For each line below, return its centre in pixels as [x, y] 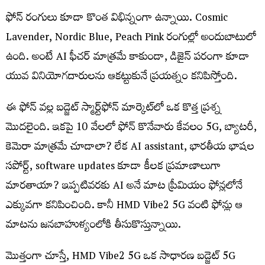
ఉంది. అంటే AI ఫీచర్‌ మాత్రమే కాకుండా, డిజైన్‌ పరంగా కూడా [128, 58]
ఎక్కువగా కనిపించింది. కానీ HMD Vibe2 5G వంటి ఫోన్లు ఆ [124, 206]
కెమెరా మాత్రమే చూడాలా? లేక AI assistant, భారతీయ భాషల [130, 148]
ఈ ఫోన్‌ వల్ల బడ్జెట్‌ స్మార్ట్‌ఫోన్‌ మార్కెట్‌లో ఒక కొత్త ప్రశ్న [114, 109]
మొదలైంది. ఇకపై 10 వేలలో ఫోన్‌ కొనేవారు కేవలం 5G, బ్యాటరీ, [131, 128]
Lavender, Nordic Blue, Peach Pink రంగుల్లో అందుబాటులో [131, 38]
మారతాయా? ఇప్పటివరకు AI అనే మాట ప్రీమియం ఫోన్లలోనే [124, 187]
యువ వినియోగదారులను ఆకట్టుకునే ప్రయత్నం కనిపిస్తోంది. [122, 77]
